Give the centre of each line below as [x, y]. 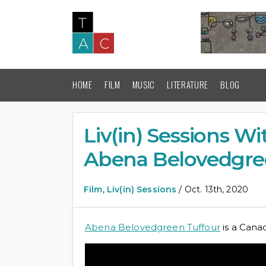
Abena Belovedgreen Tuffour [153, 227]
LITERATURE [188, 84]
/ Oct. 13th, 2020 [213, 189]
